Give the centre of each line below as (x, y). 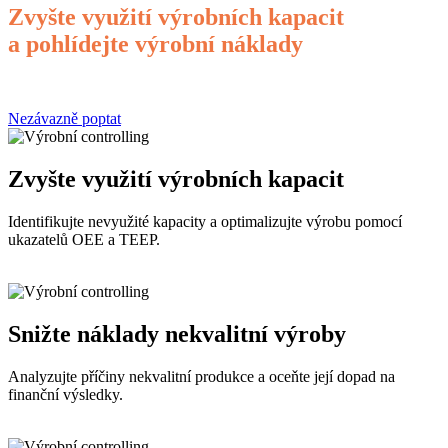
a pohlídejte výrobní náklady (155, 43)
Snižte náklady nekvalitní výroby (177, 334)
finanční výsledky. (65, 394)
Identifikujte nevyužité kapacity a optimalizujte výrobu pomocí (205, 222)
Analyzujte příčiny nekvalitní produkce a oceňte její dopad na (201, 376)
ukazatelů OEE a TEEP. (84, 240)
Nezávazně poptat (64, 119)
